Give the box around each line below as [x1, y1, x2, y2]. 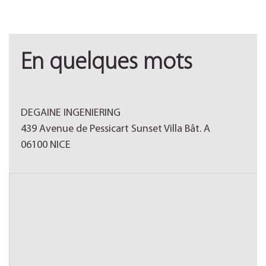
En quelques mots [21, 51, 192, 75]
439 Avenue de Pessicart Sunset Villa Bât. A [21, 123, 210, 135]
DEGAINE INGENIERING [21, 107, 121, 119]
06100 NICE [21, 140, 71, 151]
